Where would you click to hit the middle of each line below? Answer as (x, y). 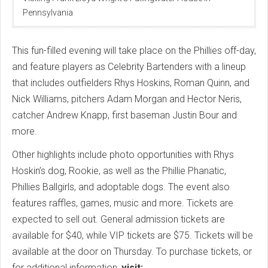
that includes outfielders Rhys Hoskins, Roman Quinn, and (131, 83)
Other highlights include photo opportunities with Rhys (123, 154)
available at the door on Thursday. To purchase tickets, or (132, 251)
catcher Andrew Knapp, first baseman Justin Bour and (124, 115)
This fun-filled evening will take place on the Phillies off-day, (134, 50)
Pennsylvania (48, 12)
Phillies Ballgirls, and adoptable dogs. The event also (121, 187)
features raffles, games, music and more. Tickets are (123, 203)
